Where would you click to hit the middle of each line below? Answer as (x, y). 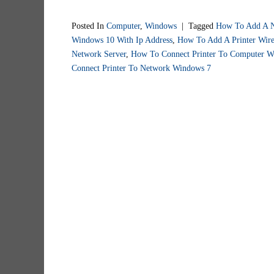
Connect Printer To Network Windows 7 (141, 68)
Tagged (202, 25)
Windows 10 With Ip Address (122, 39)
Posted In (89, 25)
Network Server (99, 54)
